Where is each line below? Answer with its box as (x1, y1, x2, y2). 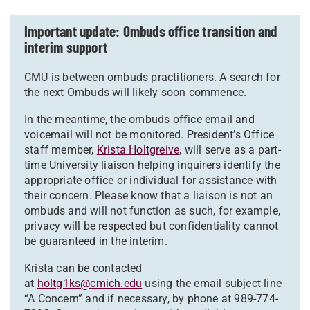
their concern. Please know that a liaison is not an (24, 189, 273, 203)
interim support (24, 38, 107, 56)
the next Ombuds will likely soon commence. (24, 86, 247, 100)
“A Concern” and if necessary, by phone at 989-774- (24, 292, 279, 306)
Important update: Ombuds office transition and (24, 22, 277, 40)
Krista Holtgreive (96, 143, 180, 157)
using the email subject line (142, 277, 282, 291)
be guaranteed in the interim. (24, 235, 167, 248)
